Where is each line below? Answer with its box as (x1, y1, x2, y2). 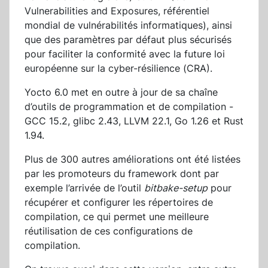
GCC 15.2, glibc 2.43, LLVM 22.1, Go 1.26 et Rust (25, 115, 243, 127)
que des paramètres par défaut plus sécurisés (25, 33, 232, 46)
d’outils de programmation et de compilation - (25, 100, 233, 113)
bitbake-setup (144, 182, 208, 194)
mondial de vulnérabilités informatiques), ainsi (25, 19, 232, 32)
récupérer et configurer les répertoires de (25, 196, 213, 209)
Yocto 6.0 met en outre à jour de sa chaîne (25, 86, 218, 99)
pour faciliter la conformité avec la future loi (25, 48, 225, 60)
